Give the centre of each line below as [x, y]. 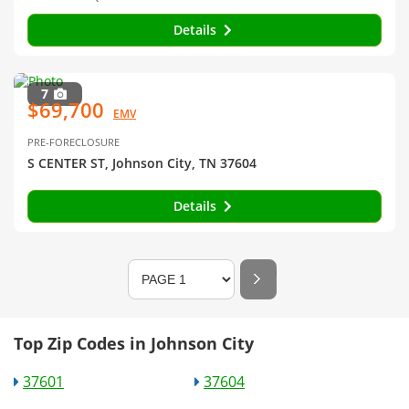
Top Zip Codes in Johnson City [134, 343]
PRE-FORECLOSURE [73, 142]
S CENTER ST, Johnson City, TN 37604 [142, 163]
